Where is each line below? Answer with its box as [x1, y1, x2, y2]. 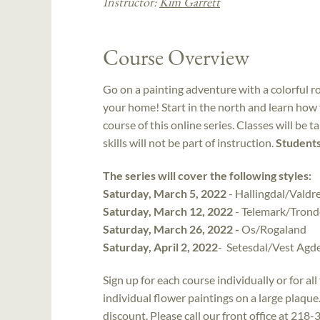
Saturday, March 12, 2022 [103, 204, 233, 219]
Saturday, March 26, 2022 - [103, 222, 239, 236]
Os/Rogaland [239, 222, 306, 236]
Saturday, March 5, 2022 [103, 186, 229, 201]
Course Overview [103, 42, 249, 71]
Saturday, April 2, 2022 [103, 240, 218, 254]
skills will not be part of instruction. [103, 136, 276, 150]
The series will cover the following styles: [103, 169, 311, 183]
